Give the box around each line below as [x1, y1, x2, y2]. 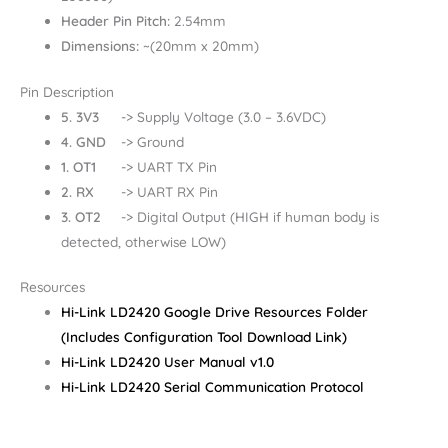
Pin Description [20, 82, 114, 100]
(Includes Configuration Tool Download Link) [61, 328, 348, 346]
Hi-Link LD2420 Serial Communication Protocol [61, 378, 365, 396]
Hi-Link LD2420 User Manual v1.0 [61, 353, 275, 371]
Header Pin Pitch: [61, 12, 171, 30]
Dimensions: [61, 37, 140, 55]
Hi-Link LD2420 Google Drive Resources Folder [61, 303, 369, 321]
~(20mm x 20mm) [139, 37, 260, 55]
